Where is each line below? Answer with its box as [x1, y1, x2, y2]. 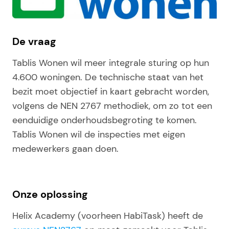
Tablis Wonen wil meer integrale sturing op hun [12, 57, 209, 70]
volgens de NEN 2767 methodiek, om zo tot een [12, 100, 212, 112]
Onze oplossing [12, 188, 87, 201]
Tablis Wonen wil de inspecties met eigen [12, 128, 185, 141]
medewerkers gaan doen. [12, 143, 119, 155]
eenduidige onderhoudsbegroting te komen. [12, 114, 197, 127]
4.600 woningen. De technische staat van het [12, 71, 203, 84]
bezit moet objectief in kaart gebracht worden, [12, 85, 209, 98]
